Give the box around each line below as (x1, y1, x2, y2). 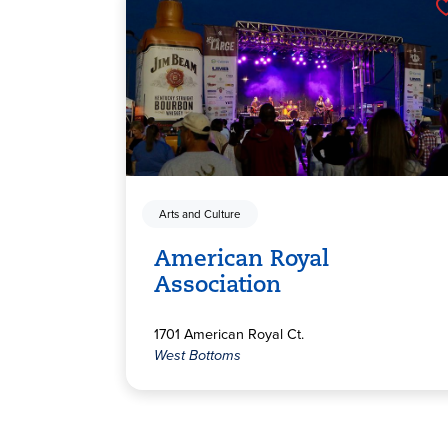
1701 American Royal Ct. (154, 323, 304, 346)
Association (154, 275, 281, 299)
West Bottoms (154, 344, 241, 367)
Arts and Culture (159, 205, 241, 223)
